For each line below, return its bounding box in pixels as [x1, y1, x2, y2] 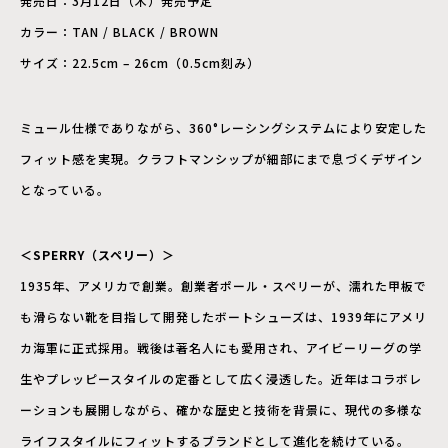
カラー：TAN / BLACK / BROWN [20, 23, 219, 41]
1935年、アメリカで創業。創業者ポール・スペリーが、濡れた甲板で [20, 277, 427, 295]
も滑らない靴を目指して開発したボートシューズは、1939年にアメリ [20, 308, 427, 326]
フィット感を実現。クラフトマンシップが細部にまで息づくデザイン [20, 150, 423, 168]
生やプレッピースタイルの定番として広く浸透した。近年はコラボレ [20, 370, 422, 388]
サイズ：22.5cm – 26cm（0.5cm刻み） [20, 54, 260, 72]
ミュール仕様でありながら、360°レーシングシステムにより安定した [20, 119, 427, 137]
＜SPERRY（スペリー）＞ [20, 246, 175, 264]
